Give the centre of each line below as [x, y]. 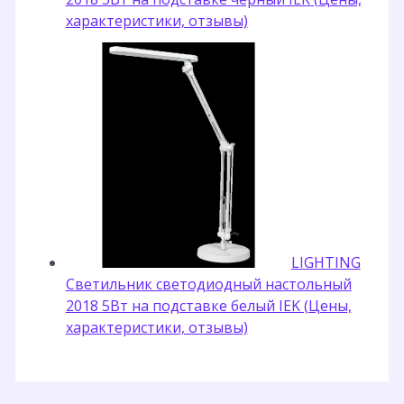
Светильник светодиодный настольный [208, 284]
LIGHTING [326, 262]
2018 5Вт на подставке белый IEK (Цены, [208, 305]
